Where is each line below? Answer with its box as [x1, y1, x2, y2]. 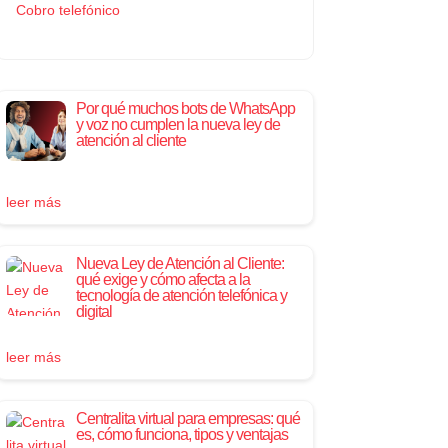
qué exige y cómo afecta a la [75, 270, 250, 288]
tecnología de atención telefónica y [75, 286, 287, 304]
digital [75, 302, 112, 320]
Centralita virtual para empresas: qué [75, 409, 300, 427]
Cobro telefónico [15, 2, 120, 19]
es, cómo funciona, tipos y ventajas [75, 425, 288, 443]
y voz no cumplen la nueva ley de [75, 115, 280, 133]
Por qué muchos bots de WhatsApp [75, 99, 295, 117]
